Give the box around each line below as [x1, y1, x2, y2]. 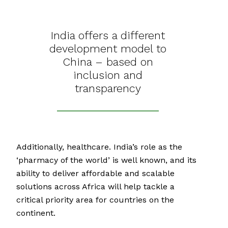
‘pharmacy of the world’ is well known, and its [16, 155, 196, 165]
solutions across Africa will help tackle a [16, 182, 175, 192]
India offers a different [51, 29, 165, 42]
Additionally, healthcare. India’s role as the [16, 142, 182, 152]
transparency [75, 82, 141, 95]
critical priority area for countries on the [16, 195, 174, 205]
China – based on [63, 55, 153, 69]
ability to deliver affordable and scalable [16, 168, 175, 179]
